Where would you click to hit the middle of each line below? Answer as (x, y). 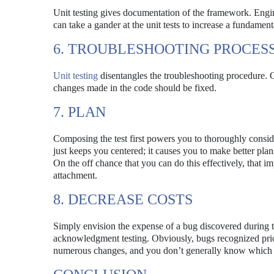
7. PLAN (80, 112)
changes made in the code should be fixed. (135, 88)
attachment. (75, 175)
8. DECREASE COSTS (123, 199)
